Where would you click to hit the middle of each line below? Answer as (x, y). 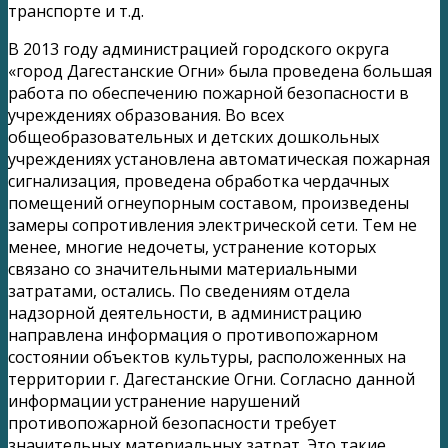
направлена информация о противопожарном (193, 334)
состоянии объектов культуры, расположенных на (207, 356)
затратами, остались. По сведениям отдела (179, 290)
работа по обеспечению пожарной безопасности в (208, 92)
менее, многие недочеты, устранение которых (192, 246)
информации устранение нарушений (154, 400)
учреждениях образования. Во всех (146, 114)
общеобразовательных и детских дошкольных (193, 136)
